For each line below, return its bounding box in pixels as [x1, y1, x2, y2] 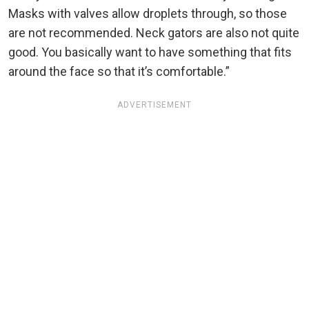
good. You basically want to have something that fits [8, 44, 292, 59]
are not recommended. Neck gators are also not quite [8, 25, 299, 40]
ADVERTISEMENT [117, 100, 192, 110]
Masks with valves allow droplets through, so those [8, 6, 287, 21]
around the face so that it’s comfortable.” [8, 63, 230, 79]
